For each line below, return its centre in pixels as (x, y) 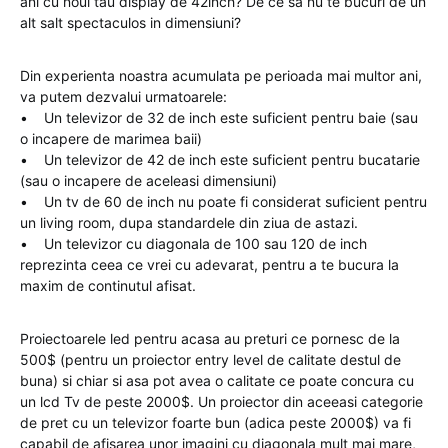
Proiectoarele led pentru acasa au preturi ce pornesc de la (210, 338)
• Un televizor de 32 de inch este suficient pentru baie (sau (219, 117)
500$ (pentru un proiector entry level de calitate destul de (210, 359)
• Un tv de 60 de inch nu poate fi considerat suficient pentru (223, 201)
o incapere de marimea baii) (111, 138)
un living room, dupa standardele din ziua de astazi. (189, 222)
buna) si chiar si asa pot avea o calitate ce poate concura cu (217, 380)
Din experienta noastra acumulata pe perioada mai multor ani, (221, 75)
